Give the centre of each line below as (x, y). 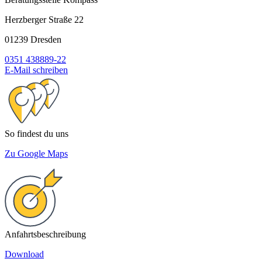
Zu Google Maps (36, 154)
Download (24, 254)
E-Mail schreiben (36, 70)
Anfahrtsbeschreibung (45, 235)
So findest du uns (37, 134)
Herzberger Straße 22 (44, 20)
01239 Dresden (33, 40)
